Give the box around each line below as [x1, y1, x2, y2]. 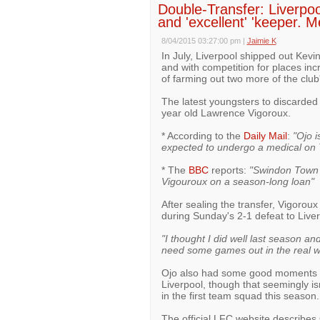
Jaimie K [246, 36, 276, 45]
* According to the [161, 130, 244, 141]
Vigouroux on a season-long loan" [161, 176, 314, 187]
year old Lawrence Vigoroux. [161, 107, 291, 119]
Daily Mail [243, 130, 287, 141]
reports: [208, 164, 249, 176]
